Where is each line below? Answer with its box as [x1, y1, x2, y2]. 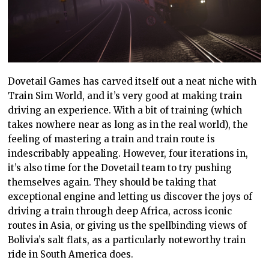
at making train [168, 89, 243, 101]
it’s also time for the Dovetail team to [8, 162, 180, 174]
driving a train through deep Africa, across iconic [8, 205, 232, 217]
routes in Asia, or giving [8, 219, 119, 231]
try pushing [179, 162, 232, 174]
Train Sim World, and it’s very [8, 89, 146, 101]
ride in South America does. [8, 248, 134, 260]
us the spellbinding [119, 219, 207, 231]
